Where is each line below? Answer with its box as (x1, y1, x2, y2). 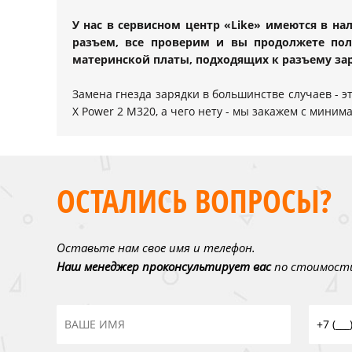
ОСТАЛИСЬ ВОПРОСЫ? (57, 179, 332, 222)
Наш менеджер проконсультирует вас (57, 258, 271, 274)
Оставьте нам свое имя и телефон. (57, 240, 255, 255)
